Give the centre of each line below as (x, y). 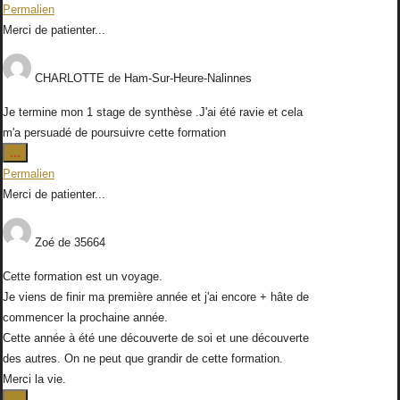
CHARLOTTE (71, 79)
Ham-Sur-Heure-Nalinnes (188, 79)
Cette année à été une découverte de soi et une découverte (156, 338)
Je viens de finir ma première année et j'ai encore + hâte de (156, 297)
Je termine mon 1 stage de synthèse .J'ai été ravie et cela (153, 112)
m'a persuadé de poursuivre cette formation (114, 133)
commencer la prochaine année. (85, 318)
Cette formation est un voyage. (83, 277)
